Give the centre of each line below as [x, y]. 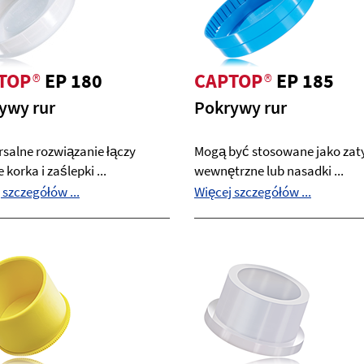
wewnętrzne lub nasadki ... [269, 171]
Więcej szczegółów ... [253, 192]
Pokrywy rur [240, 107]
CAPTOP [228, 81]
